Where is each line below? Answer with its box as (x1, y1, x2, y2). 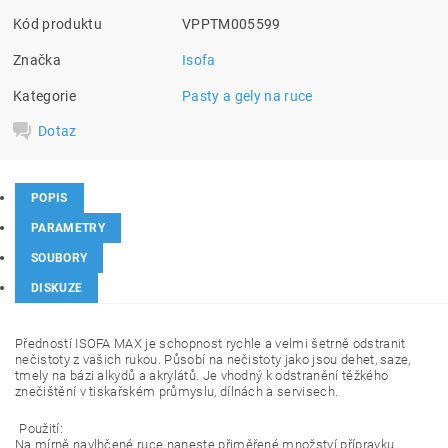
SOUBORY (31, 251, 88, 266)
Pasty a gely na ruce (182, 88, 313, 105)
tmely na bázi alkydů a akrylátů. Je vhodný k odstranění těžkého (15, 368, 389, 384)
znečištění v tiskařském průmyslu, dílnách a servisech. (15, 384, 339, 400)
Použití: (19, 421, 63, 437)
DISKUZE (31, 281, 83, 296)
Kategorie (13, 88, 76, 105)
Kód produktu (13, 16, 102, 33)
